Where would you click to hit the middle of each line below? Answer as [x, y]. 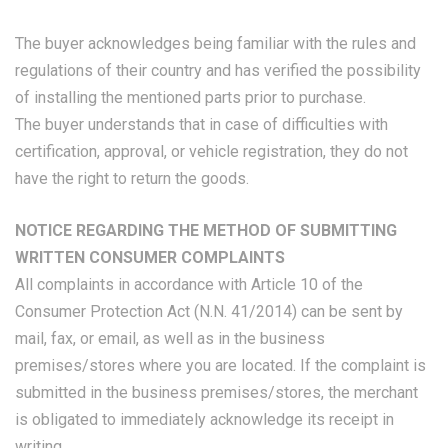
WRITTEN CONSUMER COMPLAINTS [150, 257]
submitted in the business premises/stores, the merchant [216, 392]
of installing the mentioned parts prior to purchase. [190, 97]
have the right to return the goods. [132, 178]
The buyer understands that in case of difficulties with [201, 124]
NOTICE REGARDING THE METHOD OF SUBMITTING [206, 230]
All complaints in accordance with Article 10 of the [189, 284]
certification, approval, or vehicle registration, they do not [211, 151]
